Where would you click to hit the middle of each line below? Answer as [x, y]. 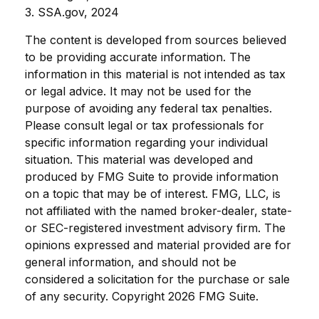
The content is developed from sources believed [156, 40]
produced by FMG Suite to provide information [152, 176]
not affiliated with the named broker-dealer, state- [158, 210]
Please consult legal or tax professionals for [145, 125]
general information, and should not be [131, 262]
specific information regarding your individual [146, 142]
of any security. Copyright [96, 296]
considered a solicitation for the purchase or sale [157, 279]
